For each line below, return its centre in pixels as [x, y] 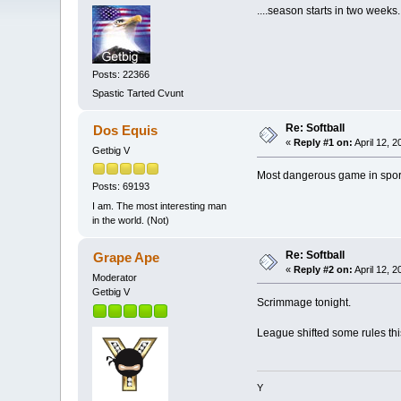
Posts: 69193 [121, 187]
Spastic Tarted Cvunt [138, 94]
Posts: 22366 [121, 74]
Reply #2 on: [324, 269]
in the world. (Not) [131, 220]
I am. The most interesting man [160, 205]
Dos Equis [125, 131]
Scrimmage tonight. [303, 302]
